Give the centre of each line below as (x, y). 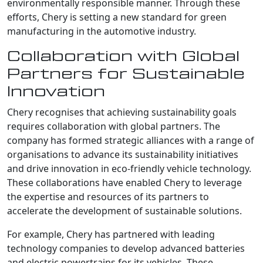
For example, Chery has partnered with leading (111, 234)
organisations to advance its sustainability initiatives (123, 154)
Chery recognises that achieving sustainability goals (122, 112)
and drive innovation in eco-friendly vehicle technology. (129, 168)
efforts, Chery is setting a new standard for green (117, 17)
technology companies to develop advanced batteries (126, 248)
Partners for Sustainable (126, 74)
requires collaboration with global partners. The (114, 126)
